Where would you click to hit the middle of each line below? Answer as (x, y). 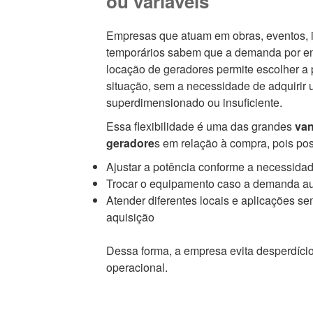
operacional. (137, 268)
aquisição (130, 217)
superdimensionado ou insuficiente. (194, 103)
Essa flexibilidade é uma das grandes (199, 126)
